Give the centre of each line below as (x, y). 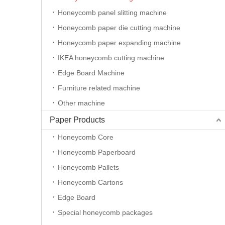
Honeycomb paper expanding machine (119, 43)
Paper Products (77, 120)
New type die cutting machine (137, 112)
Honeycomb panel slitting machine (112, 13)
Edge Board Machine (91, 73)
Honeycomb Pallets (88, 167)
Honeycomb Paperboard (97, 152)
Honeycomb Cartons (90, 183)
